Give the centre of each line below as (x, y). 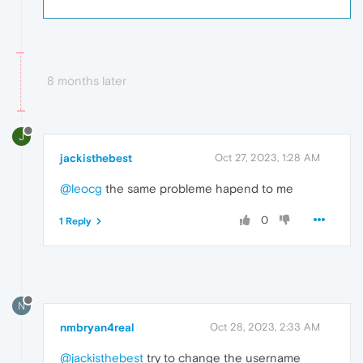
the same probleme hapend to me (198, 188)
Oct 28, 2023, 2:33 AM (265, 327)
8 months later (87, 80)
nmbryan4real (97, 327)
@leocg (81, 188)
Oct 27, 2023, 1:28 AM (267, 157)
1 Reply (75, 221)
